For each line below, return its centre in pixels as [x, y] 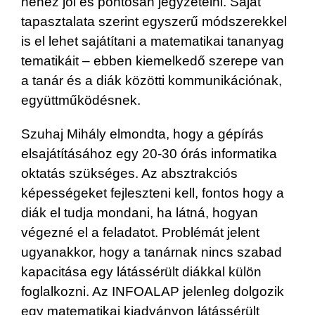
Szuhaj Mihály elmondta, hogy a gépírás [142, 134]
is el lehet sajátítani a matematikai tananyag [153, 41]
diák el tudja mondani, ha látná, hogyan [140, 212]
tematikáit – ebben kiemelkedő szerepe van [153, 60]
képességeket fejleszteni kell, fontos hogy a [153, 193]
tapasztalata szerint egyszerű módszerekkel [154, 21]
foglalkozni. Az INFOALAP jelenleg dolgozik [153, 291]
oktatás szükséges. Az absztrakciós [129, 173]
